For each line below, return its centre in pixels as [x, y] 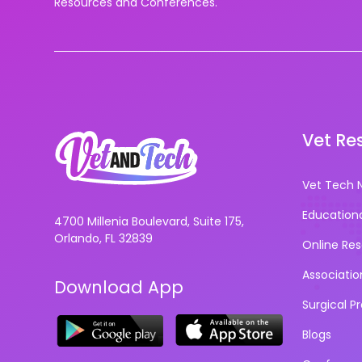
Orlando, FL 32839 [104, 239]
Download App [119, 288]
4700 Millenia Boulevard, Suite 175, [149, 222]
